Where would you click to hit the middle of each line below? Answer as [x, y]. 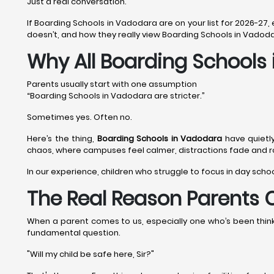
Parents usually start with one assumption [112, 84]
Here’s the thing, [62, 139]
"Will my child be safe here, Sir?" [91, 254]
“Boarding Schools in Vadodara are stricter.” [116, 96]
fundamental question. [74, 233]
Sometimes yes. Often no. [80, 117]
